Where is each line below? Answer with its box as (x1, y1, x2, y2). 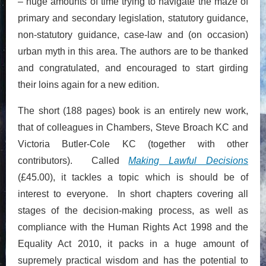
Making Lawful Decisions (128, 155, 249, 166)
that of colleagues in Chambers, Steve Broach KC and (18, 122, 248, 132)
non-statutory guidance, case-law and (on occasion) (18, 29, 248, 40)
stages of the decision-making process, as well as (18, 205, 248, 216)
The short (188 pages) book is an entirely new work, (18, 105, 248, 116)
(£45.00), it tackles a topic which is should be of (18, 172, 248, 182)
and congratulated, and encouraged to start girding (18, 62, 248, 73)
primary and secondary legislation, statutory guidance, (18, 12, 248, 23)
